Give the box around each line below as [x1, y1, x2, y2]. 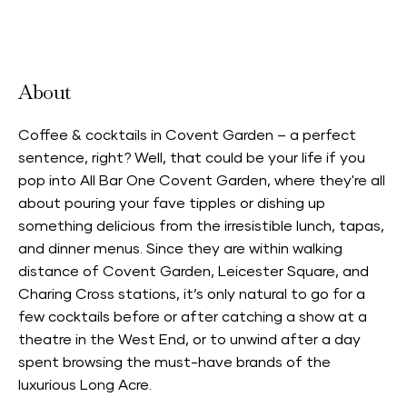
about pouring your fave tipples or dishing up [18, 196, 325, 211]
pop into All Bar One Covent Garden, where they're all [18, 174, 385, 188]
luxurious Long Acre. [18, 378, 152, 392]
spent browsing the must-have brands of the [18, 355, 331, 370]
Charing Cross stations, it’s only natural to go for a [18, 287, 365, 302]
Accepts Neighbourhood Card [33, 63, 259, 77]
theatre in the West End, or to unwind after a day [18, 333, 361, 347]
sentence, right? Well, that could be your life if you [18, 151, 365, 165]
